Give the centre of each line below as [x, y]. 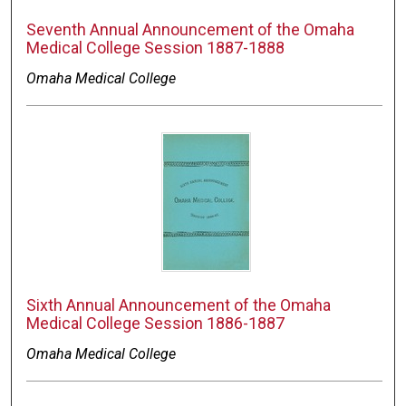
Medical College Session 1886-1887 [156, 324]
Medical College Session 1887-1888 [156, 48]
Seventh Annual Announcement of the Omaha [191, 30]
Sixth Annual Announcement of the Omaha [179, 305]
